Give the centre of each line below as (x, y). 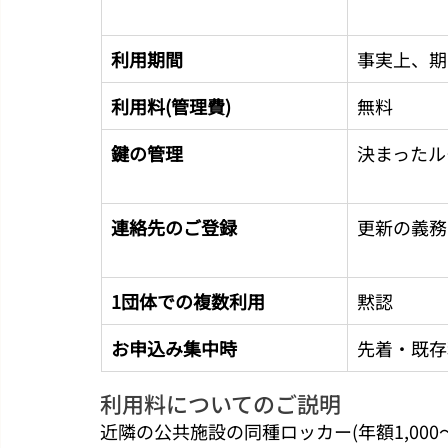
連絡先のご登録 (174, 226)
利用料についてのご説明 (220, 402)
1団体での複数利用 (188, 300)
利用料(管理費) (171, 105)
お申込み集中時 (174, 347)
